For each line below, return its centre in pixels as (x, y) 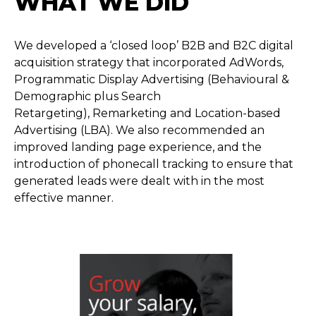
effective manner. (64, 198)
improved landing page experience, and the (138, 147)
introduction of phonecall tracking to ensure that (154, 164)
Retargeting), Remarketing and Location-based (147, 113)
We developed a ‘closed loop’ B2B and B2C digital (154, 45)
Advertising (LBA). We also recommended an (139, 130)
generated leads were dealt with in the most (139, 181)
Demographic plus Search (87, 96)
